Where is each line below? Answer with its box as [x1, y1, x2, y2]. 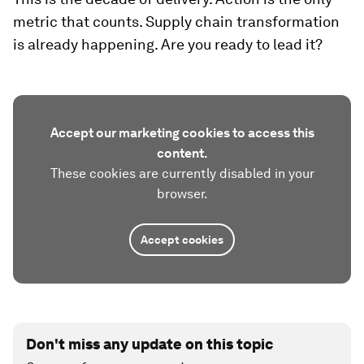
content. [156, 145, 208, 161]
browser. [156, 185, 208, 201]
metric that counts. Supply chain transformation [13, 12, 340, 30]
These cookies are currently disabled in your [50, 165, 314, 181]
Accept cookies [141, 232, 223, 246]
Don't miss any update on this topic [26, 335, 273, 353]
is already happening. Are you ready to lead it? [13, 35, 323, 53]
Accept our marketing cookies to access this [50, 124, 314, 141]
